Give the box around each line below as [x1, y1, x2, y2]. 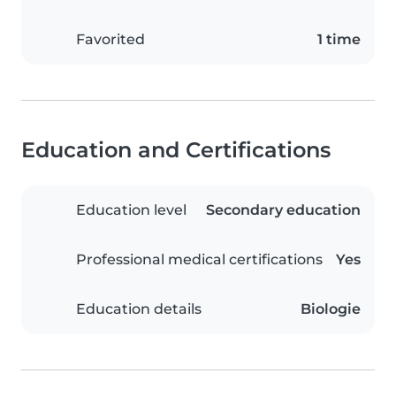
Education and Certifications [21, 137, 331, 164]
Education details [76, 301, 202, 318]
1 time [317, 31, 361, 49]
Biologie [301, 301, 361, 318]
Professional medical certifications [76, 251, 323, 269]
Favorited [76, 31, 145, 49]
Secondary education [206, 202, 361, 219]
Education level [76, 202, 187, 219]
